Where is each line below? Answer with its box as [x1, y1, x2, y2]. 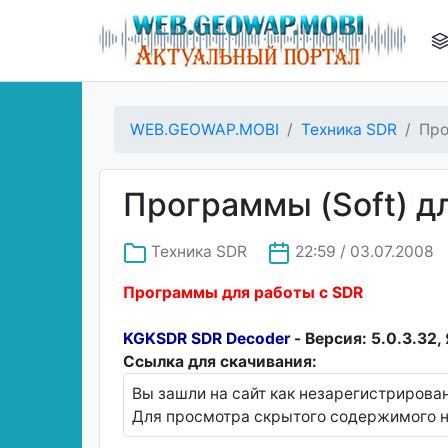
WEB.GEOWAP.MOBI [130, 120, 279, 139]
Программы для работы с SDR [123, 282, 363, 302]
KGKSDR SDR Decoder [123, 328, 290, 348]
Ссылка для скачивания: [123, 351, 317, 371]
